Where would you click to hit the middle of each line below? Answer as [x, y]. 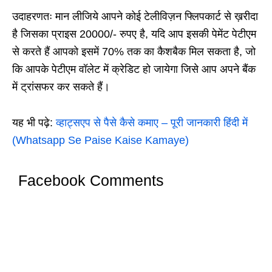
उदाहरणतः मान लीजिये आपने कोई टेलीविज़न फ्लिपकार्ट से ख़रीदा [135, 17]
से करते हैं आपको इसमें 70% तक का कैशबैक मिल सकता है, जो [134, 52]
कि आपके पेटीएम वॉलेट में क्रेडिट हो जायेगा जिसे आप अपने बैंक [134, 70]
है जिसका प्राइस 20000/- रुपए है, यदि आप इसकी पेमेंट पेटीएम [134, 34]
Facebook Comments [91, 181]
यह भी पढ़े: [34, 123]
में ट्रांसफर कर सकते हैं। [61, 87]
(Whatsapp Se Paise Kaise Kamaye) [100, 141]
